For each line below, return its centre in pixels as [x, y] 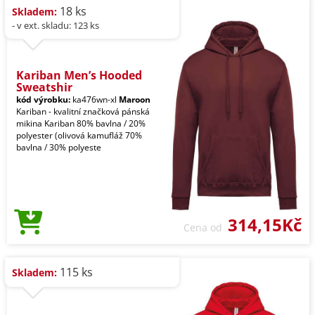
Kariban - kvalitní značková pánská [83, 112]
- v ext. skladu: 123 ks [56, 26]
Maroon [135, 100]
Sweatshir [44, 88]
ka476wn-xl [95, 100]
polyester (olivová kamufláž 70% [79, 136]
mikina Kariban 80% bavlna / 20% [81, 124]
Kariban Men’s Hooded [79, 76]
